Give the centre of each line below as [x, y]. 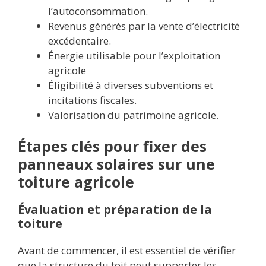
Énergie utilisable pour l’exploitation [134, 55]
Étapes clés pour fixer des [112, 146]
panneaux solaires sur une [116, 164]
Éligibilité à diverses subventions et [131, 85]
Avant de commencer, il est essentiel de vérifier [127, 251]
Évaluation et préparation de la [115, 210]
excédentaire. [80, 40]
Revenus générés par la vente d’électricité [144, 26]
